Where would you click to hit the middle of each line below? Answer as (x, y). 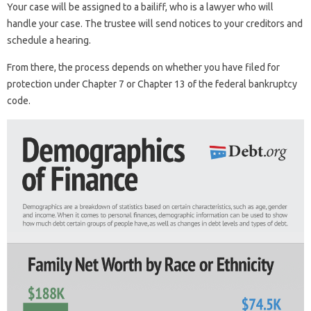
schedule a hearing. (49, 41)
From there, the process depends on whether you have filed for (143, 68)
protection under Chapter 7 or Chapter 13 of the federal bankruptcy (152, 84)
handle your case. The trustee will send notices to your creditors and (155, 24)
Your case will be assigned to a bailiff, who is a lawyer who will (140, 7)
